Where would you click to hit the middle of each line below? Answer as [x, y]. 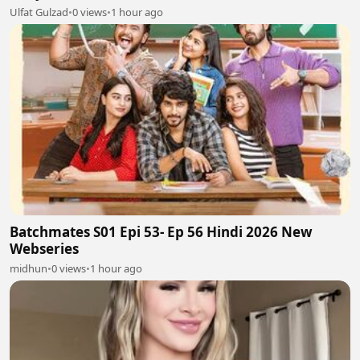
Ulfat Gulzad [39, 12]
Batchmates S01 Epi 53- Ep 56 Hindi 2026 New [161, 232]
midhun [29, 268]
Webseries [44, 249]
